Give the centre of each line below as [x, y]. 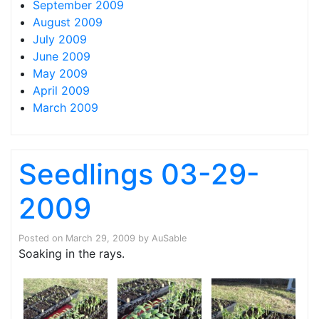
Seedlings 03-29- [139, 174]
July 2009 [60, 39]
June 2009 [62, 56]
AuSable [169, 238]
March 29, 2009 [100, 238]
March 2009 [66, 108]
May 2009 [60, 73]
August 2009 [68, 22]
